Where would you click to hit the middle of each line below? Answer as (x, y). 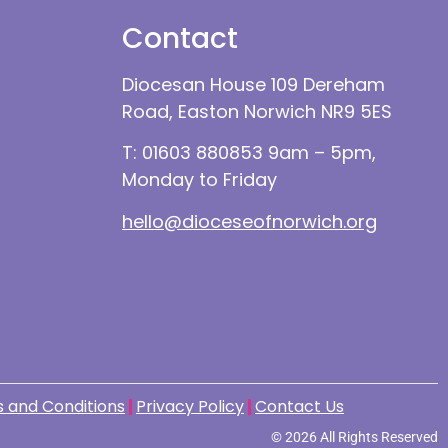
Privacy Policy (190, 406)
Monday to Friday (199, 180)
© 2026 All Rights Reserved (354, 436)
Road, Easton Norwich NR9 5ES (257, 112)
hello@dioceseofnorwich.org (249, 221)
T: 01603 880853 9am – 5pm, (249, 153)
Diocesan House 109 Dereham (253, 85)
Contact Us (299, 406)
